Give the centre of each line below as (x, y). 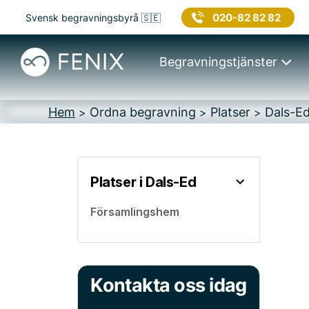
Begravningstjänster (218, 62)
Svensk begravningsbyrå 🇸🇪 (93, 17)
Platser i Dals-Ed (143, 182)
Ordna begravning (143, 112)
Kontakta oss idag (169, 285)
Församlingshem (135, 211)
